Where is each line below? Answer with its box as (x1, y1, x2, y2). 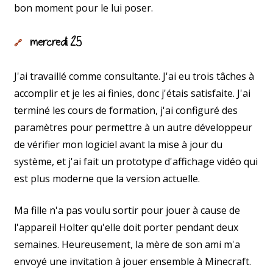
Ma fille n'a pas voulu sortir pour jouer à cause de (14, 203, 240, 217)
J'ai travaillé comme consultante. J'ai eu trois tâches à (14, 69, 254, 83)
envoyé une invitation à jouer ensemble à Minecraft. (14, 254, 251, 268)
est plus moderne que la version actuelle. (14, 171, 200, 185)
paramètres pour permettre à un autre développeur (14, 120, 252, 134)
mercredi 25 (30, 35, 82, 48)
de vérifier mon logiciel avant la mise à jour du (14, 137, 222, 151)
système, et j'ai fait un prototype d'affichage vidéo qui (14, 154, 258, 168)
